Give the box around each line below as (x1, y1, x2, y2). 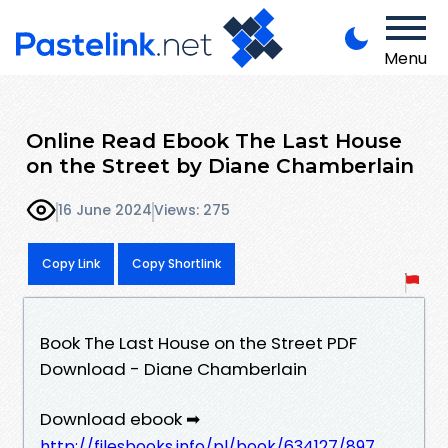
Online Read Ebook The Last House (26, 127, 402, 153)
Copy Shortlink (132, 254, 221, 272)
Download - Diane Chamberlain (40, 356, 307, 381)
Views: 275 (154, 200, 230, 221)
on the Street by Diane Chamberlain (26, 152, 414, 178)
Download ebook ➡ (40, 406, 200, 431)
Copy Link (42, 254, 100, 272)
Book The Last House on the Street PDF (40, 330, 357, 355)
